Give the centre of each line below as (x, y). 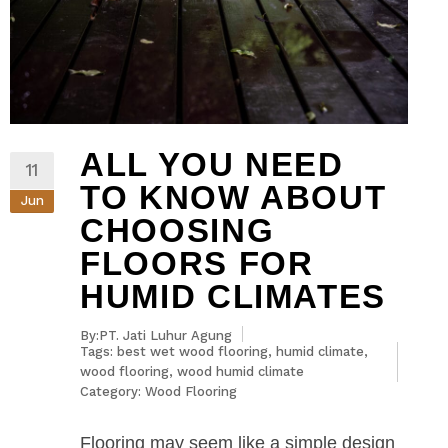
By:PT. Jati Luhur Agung (156, 335)
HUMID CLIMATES (233, 296)
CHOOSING (177, 230)
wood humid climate (240, 371)
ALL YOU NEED (212, 164)
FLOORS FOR (197, 263)
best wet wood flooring (192, 351)
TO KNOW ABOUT (233, 197)
